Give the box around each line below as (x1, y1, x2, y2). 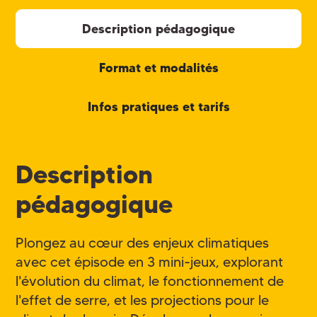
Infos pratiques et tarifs (87, 99, 230, 115)
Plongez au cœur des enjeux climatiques (16, 234, 270, 252)
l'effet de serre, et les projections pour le (16, 292, 270, 309)
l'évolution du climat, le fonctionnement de (16, 272, 284, 290)
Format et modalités (98, 59, 219, 75)
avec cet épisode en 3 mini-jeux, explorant (16, 253, 284, 271)
